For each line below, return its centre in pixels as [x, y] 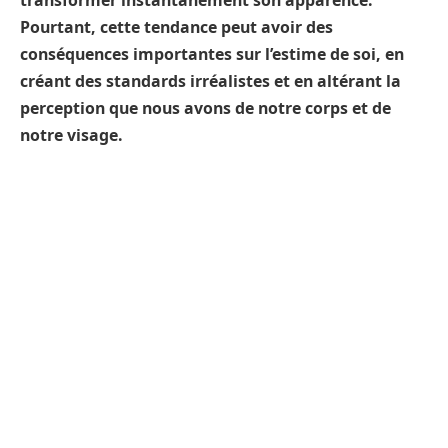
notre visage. [71, 135]
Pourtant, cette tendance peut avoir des [176, 27]
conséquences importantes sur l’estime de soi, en [212, 54]
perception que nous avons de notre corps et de [205, 108]
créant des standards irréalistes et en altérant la [210, 81]
